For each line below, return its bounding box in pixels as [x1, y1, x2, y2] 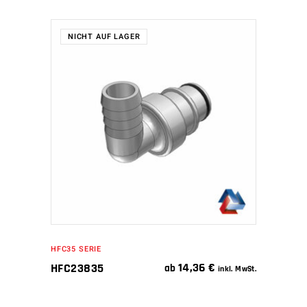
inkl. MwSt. [217, 264, 256, 275]
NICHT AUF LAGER [68, 31, 140, 43]
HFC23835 [51, 260, 104, 277]
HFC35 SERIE [51, 243, 102, 256]
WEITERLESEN [111, 115, 176, 128]
